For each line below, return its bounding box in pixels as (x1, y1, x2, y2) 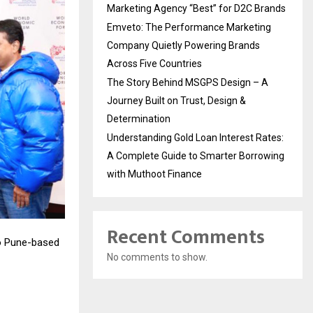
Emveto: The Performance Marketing (107, 21, 271, 33)
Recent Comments (107, 220, 265, 254)
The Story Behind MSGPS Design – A (107, 76, 268, 88)
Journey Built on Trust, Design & (107, 94, 246, 106)
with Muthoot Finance (107, 168, 202, 180)
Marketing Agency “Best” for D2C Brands (107, 2, 286, 14)
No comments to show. (107, 251, 208, 263)
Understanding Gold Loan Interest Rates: (107, 131, 284, 143)
